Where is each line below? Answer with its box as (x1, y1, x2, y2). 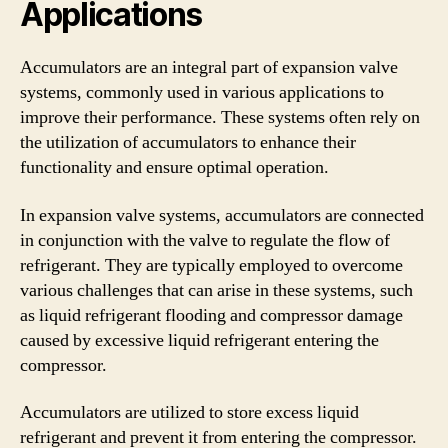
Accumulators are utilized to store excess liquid (20, 401, 359, 424)
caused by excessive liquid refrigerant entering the (20, 328, 379, 352)
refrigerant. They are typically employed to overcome (20, 253, 403, 277)
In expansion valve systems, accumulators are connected (20, 203, 424, 227)
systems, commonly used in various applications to (20, 81, 384, 104)
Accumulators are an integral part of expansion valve (20, 56, 398, 79)
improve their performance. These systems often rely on (20, 106, 420, 129)
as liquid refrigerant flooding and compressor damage (20, 303, 403, 327)
